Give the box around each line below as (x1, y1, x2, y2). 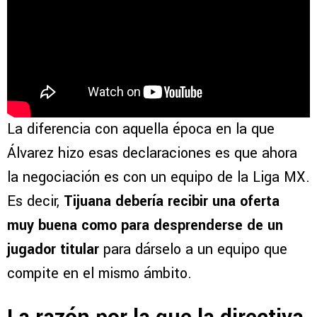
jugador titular (7, 239, 99, 260)
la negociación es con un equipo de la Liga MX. (7, 167, 310, 188)
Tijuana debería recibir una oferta (64, 191, 279, 212)
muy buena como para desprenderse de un (7, 215, 283, 236)
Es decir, (7, 191, 64, 212)
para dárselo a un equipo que (99, 239, 287, 260)
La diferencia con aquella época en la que (7, 119, 275, 140)
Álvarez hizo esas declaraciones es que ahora (7, 143, 297, 164)
